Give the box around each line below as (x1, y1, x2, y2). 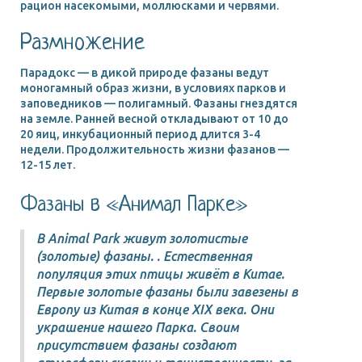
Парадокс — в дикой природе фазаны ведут (20, 65, 269, 79)
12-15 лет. (20, 158, 75, 171)
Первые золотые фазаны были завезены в (36, 284, 298, 299)
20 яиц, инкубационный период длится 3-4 (20, 127, 260, 141)
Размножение (20, 30, 145, 57)
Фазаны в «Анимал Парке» (20, 192, 247, 217)
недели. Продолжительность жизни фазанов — (20, 142, 289, 156)
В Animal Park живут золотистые (36, 230, 247, 246)
